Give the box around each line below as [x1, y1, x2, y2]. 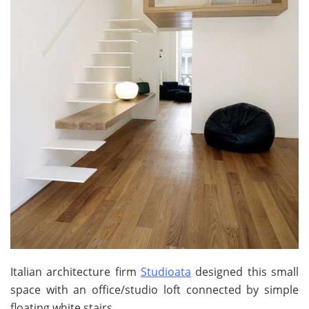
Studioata [141, 263, 191, 279]
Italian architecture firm [10, 263, 141, 279]
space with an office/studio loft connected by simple [10, 281, 299, 297]
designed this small [191, 263, 299, 279]
